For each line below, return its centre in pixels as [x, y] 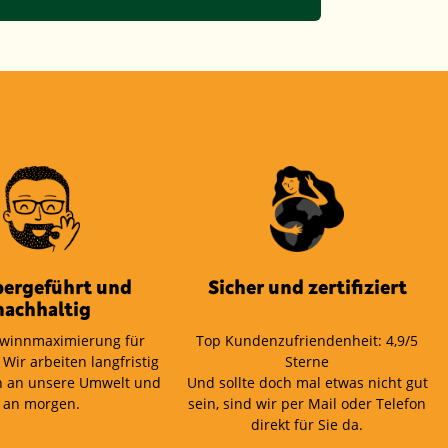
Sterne [307, 361]
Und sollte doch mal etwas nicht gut [307, 382]
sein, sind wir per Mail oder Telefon [307, 403]
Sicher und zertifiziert [307, 286]
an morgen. [42, 403]
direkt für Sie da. [307, 424]
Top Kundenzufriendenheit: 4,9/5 [307, 340]
